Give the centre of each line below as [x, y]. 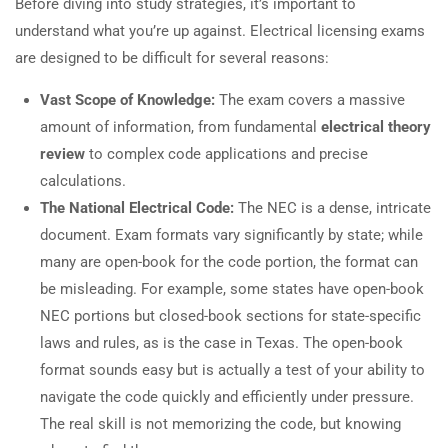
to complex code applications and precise [226, 154]
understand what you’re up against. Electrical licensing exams [220, 31]
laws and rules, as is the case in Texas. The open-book [221, 343]
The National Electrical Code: [137, 208]
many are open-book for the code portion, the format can [229, 262]
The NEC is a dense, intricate [332, 208]
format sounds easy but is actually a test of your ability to [232, 370]
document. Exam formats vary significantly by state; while [231, 235]
